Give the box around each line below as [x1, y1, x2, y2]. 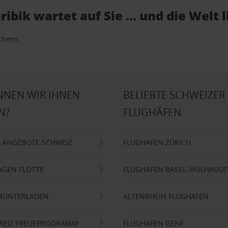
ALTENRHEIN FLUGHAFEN [123, 191, 209, 201]
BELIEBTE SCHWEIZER [123, 88, 225, 102]
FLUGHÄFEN [123, 105, 182, 119]
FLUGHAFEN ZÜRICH [123, 137, 191, 147]
